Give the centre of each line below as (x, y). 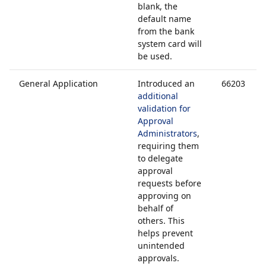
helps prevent (165, 233)
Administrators (167, 133)
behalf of (156, 208)
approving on (164, 196)
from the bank (166, 31)
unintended (161, 246)
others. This (161, 221)
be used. (155, 56)
